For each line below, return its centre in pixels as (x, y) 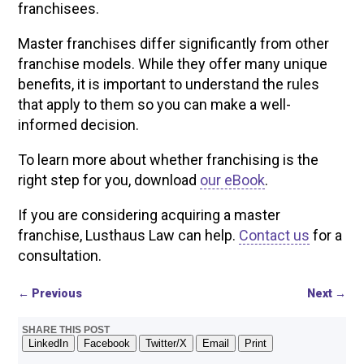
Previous (57, 293)
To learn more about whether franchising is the (169, 160)
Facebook (107, 343)
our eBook (233, 180)
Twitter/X (167, 343)
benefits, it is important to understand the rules (169, 84)
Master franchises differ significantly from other (174, 43)
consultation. (60, 256)
